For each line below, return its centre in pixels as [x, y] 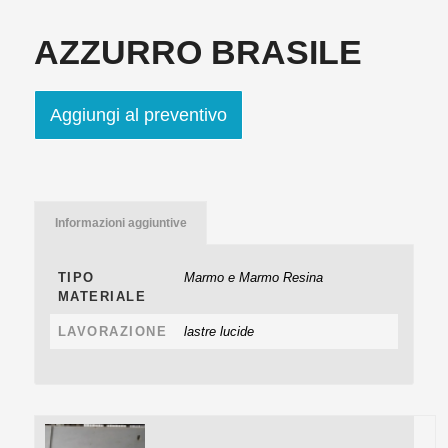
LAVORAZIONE [112, 331]
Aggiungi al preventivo [138, 114]
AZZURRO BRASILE [197, 51]
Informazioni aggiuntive [120, 222]
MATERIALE [102, 296]
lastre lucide [218, 331]
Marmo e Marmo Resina [253, 277]
